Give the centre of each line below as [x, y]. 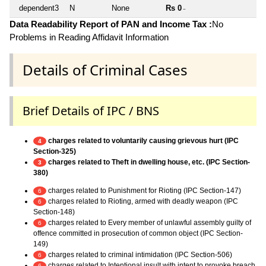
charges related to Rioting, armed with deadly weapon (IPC [142, 202]
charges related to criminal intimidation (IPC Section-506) [139, 255]
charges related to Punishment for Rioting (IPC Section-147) [144, 191]
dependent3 [39, 8]
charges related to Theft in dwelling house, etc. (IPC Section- [148, 162]
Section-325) [55, 152]
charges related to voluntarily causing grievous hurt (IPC [142, 141]
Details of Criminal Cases [105, 69]
